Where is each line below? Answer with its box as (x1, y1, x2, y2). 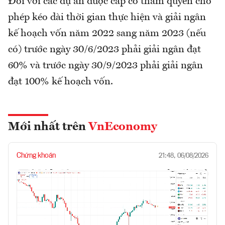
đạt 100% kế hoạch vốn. (8, 76, 113, 87)
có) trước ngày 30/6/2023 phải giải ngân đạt (8, 44, 201, 55)
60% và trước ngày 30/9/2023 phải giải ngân (8, 60, 203, 71)
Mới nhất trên (8, 121, 88, 133)
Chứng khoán (17, 152, 56, 159)
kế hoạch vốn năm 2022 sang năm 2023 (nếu (8, 28, 206, 39)
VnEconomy (88, 121, 157, 133)
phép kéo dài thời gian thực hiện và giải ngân (8, 12, 206, 23)
